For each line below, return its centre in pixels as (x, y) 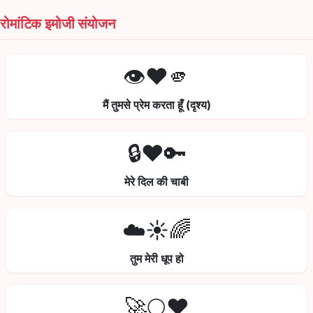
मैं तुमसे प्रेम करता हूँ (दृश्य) (156, 105)
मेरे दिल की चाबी (156, 182)
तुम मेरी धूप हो (156, 259)
